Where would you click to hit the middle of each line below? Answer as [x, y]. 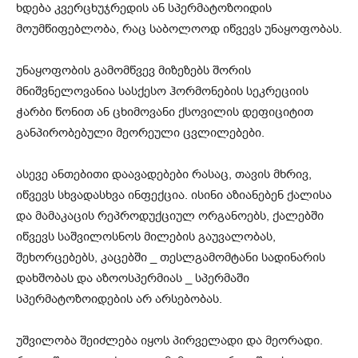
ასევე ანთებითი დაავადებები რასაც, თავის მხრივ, [164, 175]
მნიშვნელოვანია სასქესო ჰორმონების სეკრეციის [162, 91]
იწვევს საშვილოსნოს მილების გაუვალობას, [146, 237]
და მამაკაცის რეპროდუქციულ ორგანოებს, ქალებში [170, 216]
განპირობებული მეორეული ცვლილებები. [140, 133]
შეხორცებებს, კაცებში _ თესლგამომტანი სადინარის [171, 258]
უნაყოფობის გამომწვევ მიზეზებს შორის [133, 71]
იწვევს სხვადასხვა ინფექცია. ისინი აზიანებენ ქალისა [174, 195]
